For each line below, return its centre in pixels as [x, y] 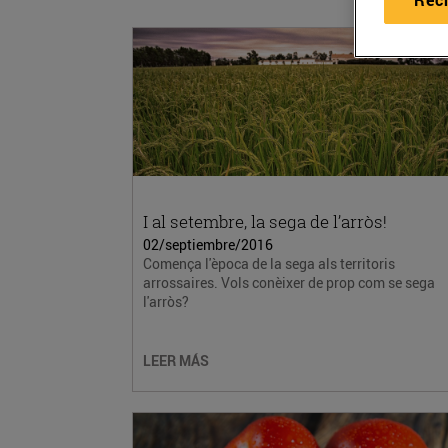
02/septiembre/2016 [208, 244]
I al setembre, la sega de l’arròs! [265, 221]
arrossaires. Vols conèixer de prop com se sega [289, 282]
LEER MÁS [176, 360]
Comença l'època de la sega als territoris [269, 263]
